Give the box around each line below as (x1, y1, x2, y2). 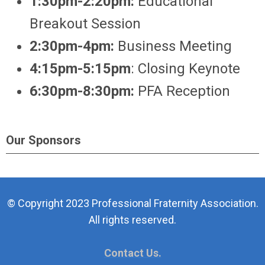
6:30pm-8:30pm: (30, 83, 134, 99)
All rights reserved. (89, 214, 176, 226)
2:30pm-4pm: (30, 38, 118, 54)
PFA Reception (134, 83, 230, 99)
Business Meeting (118, 38, 232, 54)
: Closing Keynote (131, 60, 244, 77)
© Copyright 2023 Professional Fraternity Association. (7, 197, 258, 209)
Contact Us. (104, 247, 161, 259)
